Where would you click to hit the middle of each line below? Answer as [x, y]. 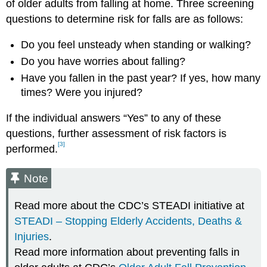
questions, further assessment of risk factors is [117, 134]
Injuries [32, 237]
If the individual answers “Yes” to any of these [114, 118]
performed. [32, 149]
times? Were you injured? [82, 93]
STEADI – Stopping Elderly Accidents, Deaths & [128, 221]
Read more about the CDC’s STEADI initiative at [130, 206]
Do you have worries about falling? [103, 62]
